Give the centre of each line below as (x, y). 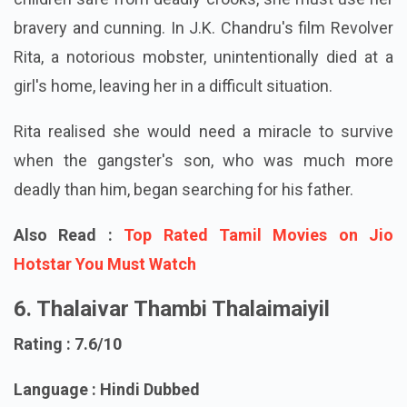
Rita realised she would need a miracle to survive (203, 160)
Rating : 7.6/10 (68, 372)
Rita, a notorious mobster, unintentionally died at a (203, 85)
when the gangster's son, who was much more (203, 189)
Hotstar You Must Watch (105, 293)
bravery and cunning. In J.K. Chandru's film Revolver (203, 56)
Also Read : (69, 263)
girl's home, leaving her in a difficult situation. (173, 114)
